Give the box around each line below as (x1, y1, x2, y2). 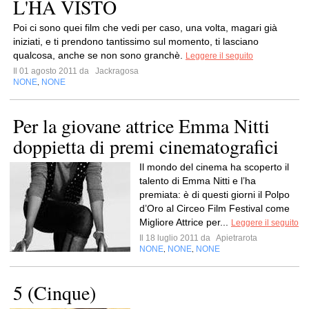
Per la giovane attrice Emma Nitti (13, 112, 270, 139)
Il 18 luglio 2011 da (139, 233, 215, 243)
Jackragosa (93, 66, 139, 76)
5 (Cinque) (13, 279, 96, 306)
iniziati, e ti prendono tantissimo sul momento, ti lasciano (13, 36, 259, 47)
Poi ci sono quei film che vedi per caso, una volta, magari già (13, 22, 277, 33)
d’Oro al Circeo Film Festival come (139, 203, 290, 214)
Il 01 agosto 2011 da (13, 66, 93, 76)
